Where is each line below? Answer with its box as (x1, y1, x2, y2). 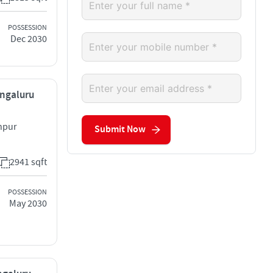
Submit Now (94, 123, 146, 136)
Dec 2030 (10, 32, 47, 45)
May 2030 (9, 197, 47, 210)
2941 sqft (10, 156, 47, 168)
